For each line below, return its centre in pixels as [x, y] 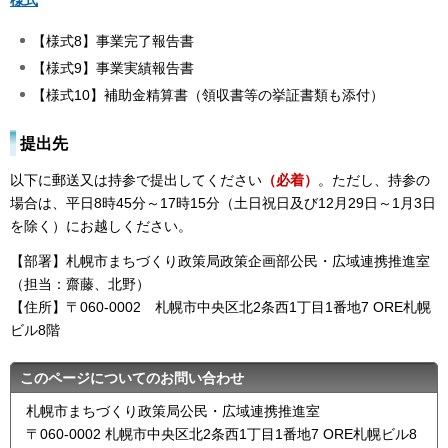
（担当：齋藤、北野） [80, 283]
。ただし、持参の [374, 180]
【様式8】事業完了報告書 [113, 40]
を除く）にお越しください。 [101, 226]
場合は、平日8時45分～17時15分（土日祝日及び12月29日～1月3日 [223, 203]
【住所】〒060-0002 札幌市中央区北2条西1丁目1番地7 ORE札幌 [220, 306]
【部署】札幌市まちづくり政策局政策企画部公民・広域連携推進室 [220, 260]
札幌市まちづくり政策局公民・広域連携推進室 [173, 410]
